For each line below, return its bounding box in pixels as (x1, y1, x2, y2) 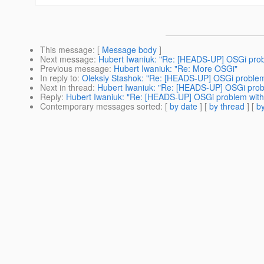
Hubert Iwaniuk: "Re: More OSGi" (114, 62, 237, 75)
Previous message (40, 62, 109, 75)
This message (40, 44, 93, 56)
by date (170, 100, 197, 113)
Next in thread (40, 81, 93, 94)
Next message (40, 53, 94, 65)
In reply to (40, 72, 77, 84)
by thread (209, 100, 245, 113)
